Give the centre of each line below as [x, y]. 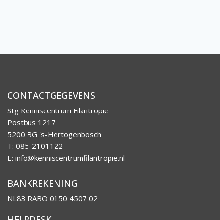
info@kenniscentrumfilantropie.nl [70, 158]
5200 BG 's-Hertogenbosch [54, 134]
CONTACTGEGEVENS [51, 95]
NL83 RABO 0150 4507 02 [53, 198]
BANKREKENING [42, 183]
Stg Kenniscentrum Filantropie [58, 110]
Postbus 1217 [31, 122]
